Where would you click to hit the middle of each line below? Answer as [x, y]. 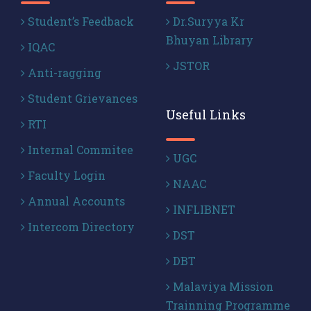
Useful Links [206, 115]
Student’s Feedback [79, 21]
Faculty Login [65, 175]
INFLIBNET [203, 209]
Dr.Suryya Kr [207, 21]
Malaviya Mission [222, 286]
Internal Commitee [79, 150]
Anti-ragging [63, 73]
